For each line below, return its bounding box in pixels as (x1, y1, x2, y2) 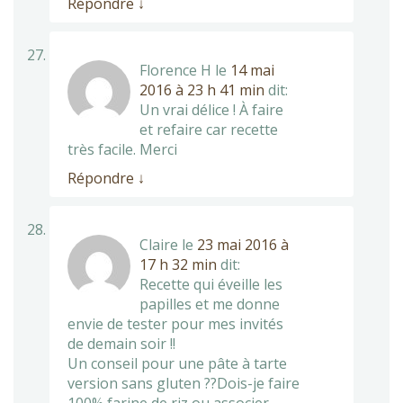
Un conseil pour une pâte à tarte (67, 353, 287, 373)
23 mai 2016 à (197, 234, 289, 255)
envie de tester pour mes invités (67, 313, 283, 334)
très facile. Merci (67, 139, 177, 159)
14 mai (230, 59, 274, 80)
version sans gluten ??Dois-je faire (67, 372, 300, 393)
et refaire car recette (139, 119, 278, 139)
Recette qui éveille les (139, 273, 282, 294)
